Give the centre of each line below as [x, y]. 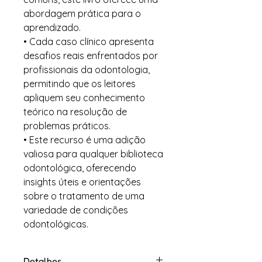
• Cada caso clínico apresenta [89, 42]
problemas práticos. [67, 126]
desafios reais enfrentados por [91, 56]
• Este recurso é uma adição [85, 140]
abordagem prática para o [82, 14]
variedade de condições [76, 210]
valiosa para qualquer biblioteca [93, 154]
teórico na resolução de [75, 112]
